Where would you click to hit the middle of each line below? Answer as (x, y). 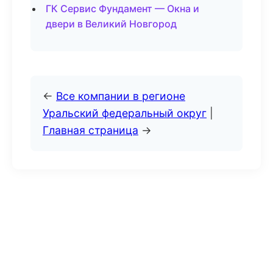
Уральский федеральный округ (125, 113)
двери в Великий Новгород (111, 24)
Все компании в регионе (121, 96)
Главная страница (90, 130)
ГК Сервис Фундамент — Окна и (122, 9)
